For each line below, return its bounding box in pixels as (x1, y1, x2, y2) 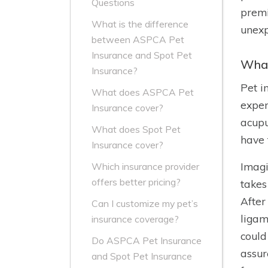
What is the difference (92, 18, 188, 31)
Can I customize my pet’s (92, 197, 198, 210)
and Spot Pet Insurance (92, 250, 192, 263)
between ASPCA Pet (92, 33, 184, 46)
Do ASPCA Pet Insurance (92, 234, 202, 247)
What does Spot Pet (92, 123, 181, 136)
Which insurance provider (92, 160, 199, 173)
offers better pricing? (92, 176, 181, 188)
